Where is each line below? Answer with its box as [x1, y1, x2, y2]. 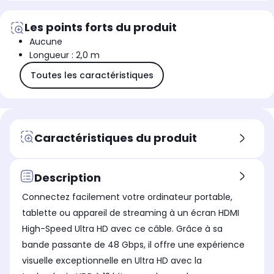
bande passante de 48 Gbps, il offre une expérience [22, 239, 245, 251]
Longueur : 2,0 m [29, 49, 100, 62]
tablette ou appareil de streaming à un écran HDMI [22, 207, 239, 220]
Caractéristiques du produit [34, 130, 197, 146]
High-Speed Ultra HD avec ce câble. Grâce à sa [22, 223, 223, 235]
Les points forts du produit [24, 20, 177, 35]
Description [34, 169, 101, 185]
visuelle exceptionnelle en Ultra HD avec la [22, 254, 202, 267]
